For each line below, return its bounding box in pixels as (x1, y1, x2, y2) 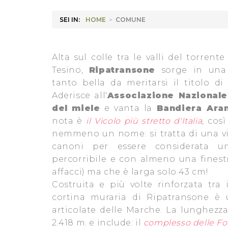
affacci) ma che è (52, 167, 129, 177)
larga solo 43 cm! (131, 167, 211, 177)
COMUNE (116, 16, 146, 23)
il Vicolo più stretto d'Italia (86, 116, 203, 126)
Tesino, (52, 65, 89, 75)
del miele (52, 103, 100, 113)
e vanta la (100, 103, 157, 113)
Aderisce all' (52, 91, 107, 100)
